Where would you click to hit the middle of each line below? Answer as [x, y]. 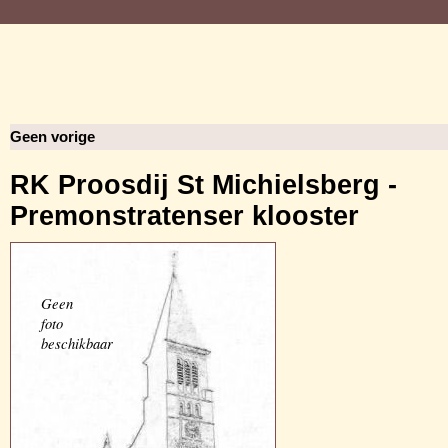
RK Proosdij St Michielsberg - [203, 185]
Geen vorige [52, 137]
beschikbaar [77, 343]
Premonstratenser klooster [184, 216]
